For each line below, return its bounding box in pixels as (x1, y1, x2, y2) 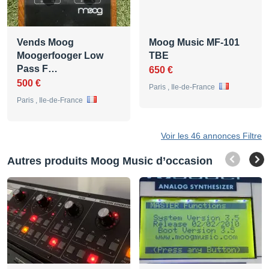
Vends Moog (17, 37, 74, 47)
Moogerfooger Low (17, 50, 103, 61)
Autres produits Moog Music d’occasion (7, 154, 213, 167)
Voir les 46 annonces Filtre (161, 130, 262, 141)
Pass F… (17, 63, 58, 74)
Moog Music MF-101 (149, 37, 240, 47)
